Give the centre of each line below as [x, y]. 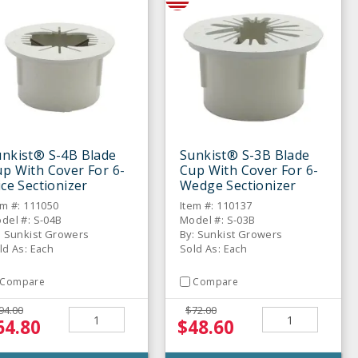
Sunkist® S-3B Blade [245, 155]
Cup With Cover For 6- [249, 171]
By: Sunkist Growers [231, 235]
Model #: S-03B [218, 220]
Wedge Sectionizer [238, 186]
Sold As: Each [214, 249]
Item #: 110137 [216, 206]
